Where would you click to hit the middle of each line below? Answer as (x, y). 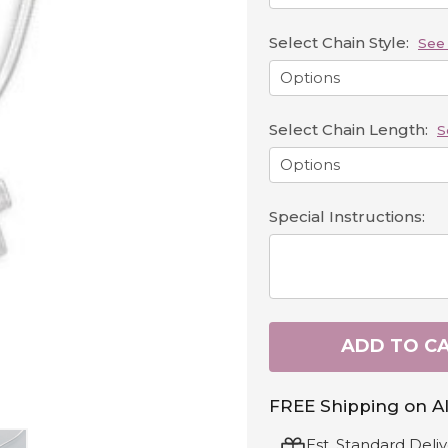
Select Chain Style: (341, 42)
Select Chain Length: (350, 129)
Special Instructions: (347, 216)
